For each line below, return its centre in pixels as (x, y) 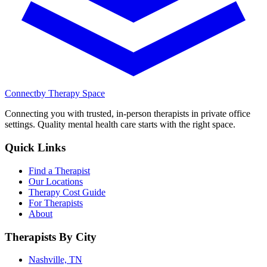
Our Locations (56, 181)
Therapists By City (51, 237)
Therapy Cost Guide (67, 192)
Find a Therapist (59, 170)
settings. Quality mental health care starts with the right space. (120, 125)
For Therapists (56, 203)
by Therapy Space (71, 94)
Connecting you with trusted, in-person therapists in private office (128, 114)
